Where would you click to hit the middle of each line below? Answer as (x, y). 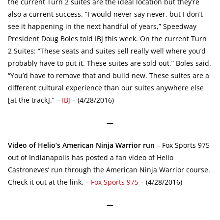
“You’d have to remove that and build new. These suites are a (109, 75)
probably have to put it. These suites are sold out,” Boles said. (110, 63)
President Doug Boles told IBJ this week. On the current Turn (107, 38)
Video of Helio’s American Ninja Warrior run (81, 145)
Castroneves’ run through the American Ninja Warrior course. (109, 169)
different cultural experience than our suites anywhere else (106, 87)
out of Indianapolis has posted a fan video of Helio (91, 157)
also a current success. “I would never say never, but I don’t (105, 14)
